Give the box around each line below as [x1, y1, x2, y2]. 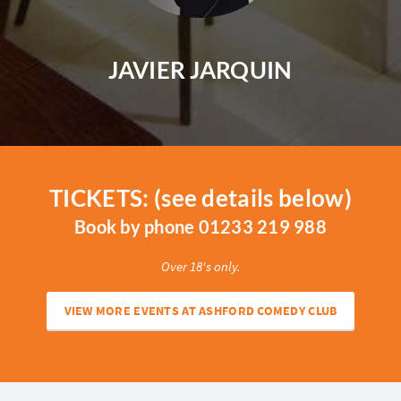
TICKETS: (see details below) [48, 183, 353, 212]
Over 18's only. [160, 258, 241, 275]
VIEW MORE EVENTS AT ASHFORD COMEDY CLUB [64, 303, 337, 319]
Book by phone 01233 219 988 [74, 216, 327, 237]
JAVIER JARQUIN [108, 55, 293, 84]
